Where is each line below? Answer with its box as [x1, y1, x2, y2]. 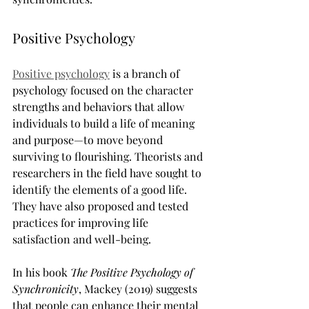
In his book [12, 265, 70, 279]
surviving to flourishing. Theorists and [12, 149, 206, 163]
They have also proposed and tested [12, 199, 191, 213]
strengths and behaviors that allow [12, 99, 187, 114]
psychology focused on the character [12, 83, 196, 97]
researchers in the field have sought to [12, 166, 204, 180]
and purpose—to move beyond [12, 132, 166, 147]
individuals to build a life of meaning [12, 116, 197, 130]
